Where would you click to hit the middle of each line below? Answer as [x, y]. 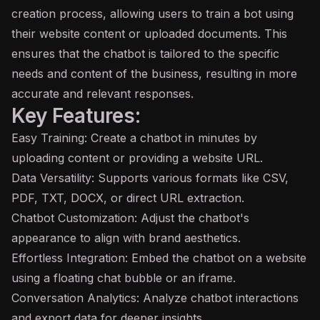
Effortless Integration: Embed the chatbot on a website [159, 258]
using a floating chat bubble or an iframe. [124, 278]
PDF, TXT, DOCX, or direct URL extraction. [128, 198]
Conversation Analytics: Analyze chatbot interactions [155, 298]
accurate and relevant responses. [102, 94]
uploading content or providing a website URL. [137, 158]
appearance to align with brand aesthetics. [126, 238]
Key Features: [76, 116]
